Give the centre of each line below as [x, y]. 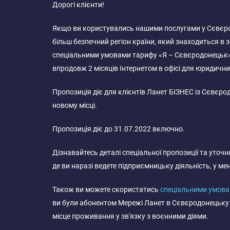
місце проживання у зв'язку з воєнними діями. [130, 216]
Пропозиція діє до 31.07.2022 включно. [119, 129]
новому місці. [75, 105]
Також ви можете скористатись [106, 189]
